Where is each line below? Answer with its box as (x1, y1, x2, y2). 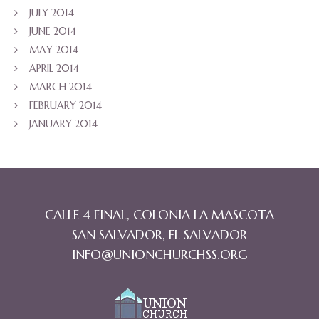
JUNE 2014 (29, 25, 76, 38)
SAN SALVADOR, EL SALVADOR (72, 226, 247, 244)
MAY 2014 (29, 43, 78, 57)
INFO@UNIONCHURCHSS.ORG (71, 246, 248, 263)
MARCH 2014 (29, 80, 92, 94)
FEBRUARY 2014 (29, 99, 102, 113)
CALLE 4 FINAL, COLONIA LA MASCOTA (45, 206, 274, 224)
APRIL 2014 (29, 62, 79, 75)
